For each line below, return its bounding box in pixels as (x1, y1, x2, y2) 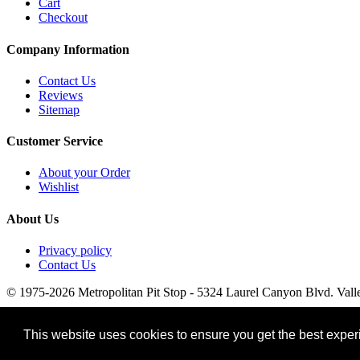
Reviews (39, 88, 83, 102)
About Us (6, 211, 59, 226)
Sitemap (39, 102, 80, 117)
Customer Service (6, 134, 103, 149)
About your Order (39, 166, 130, 180)
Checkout (39, 10, 88, 25)
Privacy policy (39, 243, 112, 257)
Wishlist (39, 180, 79, 194)
